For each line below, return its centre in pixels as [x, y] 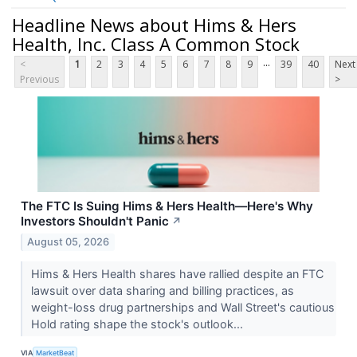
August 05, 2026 [69, 242]
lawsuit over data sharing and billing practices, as [162, 291]
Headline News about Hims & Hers [154, 24]
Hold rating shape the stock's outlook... [138, 324]
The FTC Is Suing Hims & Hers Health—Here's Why [167, 206]
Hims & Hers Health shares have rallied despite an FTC [177, 274]
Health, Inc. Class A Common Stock [156, 43]
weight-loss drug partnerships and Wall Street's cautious [182, 308]
